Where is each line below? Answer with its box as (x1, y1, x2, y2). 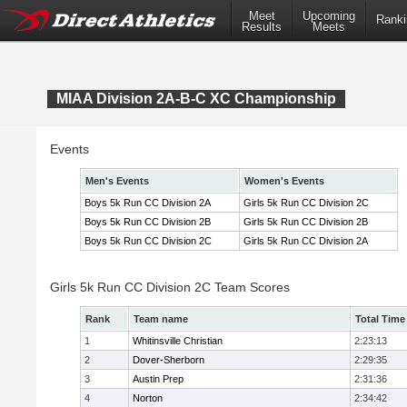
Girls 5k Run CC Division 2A (243, 235, 368, 246)
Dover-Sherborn (133, 354, 204, 365)
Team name (134, 313, 188, 324)
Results (242, 20, 282, 35)
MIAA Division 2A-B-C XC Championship (56, 91, 336, 106)
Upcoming (303, 9, 355, 24)
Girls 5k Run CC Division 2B (243, 216, 368, 227)
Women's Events (244, 175, 324, 186)
